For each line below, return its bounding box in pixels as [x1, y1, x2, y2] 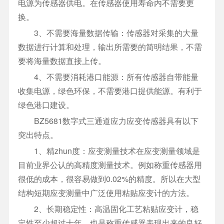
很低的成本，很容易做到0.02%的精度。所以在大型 [17, 173, 200, 185]
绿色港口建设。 [17, 99, 74, 111]
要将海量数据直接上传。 [17, 55, 106, 67]
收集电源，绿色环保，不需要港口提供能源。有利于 [17, 85, 202, 97]
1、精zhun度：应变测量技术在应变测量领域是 [17, 145, 200, 157]
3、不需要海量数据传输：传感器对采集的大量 [17, 27, 198, 39]
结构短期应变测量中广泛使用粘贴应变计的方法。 [17, 187, 194, 199]
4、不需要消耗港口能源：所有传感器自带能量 [17, 71, 198, 83]
